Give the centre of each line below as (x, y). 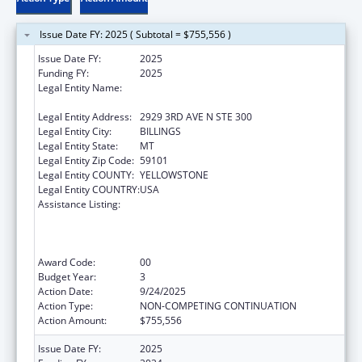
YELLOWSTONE (174, 175)
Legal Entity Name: (80, 87)
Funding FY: (63, 73)
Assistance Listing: (79, 204)
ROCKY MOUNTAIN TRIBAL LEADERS (221, 87)
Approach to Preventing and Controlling (228, 218)
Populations (166, 247)
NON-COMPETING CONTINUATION (218, 305)
